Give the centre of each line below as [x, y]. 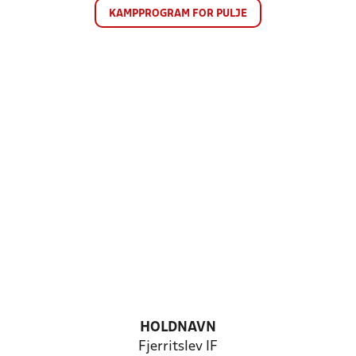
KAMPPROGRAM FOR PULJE [178, 14]
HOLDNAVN [178, 328]
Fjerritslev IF [178, 347]
